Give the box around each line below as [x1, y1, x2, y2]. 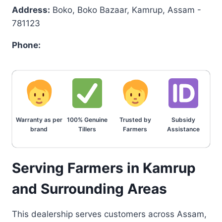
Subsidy [171, 116, 195, 124]
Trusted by [119, 116, 151, 124]
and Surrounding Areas [12, 180, 167, 198]
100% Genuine [66, 116, 108, 124]
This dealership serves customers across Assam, [12, 209, 207, 220]
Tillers [78, 125, 96, 133]
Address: [12, 5, 50, 15]
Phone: [12, 40, 41, 51]
